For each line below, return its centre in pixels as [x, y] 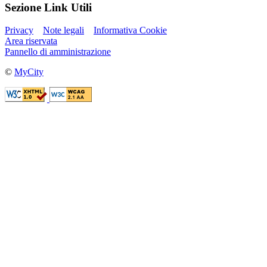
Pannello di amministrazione [58, 52]
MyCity [29, 72]
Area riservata [31, 41]
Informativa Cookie [130, 30]
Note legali [63, 30]
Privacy [19, 30]
